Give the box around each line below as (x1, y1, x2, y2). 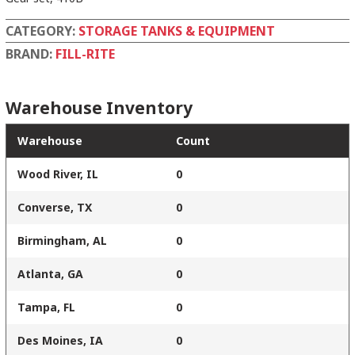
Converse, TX (17, 200, 92, 216)
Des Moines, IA (17, 333, 103, 349)
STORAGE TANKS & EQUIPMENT (78, 22, 275, 40)
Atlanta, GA (17, 266, 83, 282)
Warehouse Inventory (6, 97, 193, 120)
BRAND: (6, 45, 55, 63)
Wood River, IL (17, 166, 98, 182)
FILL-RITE (55, 45, 115, 63)
